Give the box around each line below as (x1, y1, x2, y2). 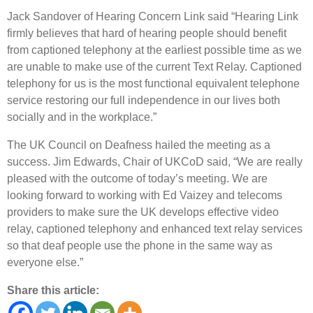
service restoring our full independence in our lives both (7, 94, 280, 106)
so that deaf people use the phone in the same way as (7, 239, 272, 252)
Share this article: (7, 284, 99, 296)
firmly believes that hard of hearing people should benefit (7, 27, 286, 39)
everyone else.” (7, 256, 83, 268)
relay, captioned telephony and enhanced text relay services (7, 222, 303, 235)
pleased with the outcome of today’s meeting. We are (7, 172, 268, 184)
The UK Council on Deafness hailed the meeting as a (7, 138, 270, 151)
